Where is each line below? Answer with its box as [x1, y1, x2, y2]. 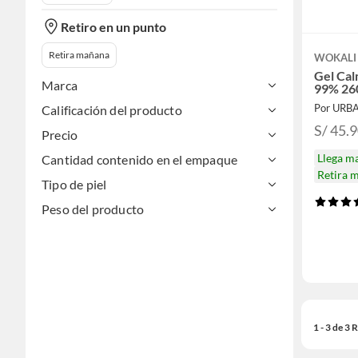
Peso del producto [42, 201, 145, 217]
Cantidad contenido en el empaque [42, 152, 238, 168]
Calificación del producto [42, 102, 182, 118]
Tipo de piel [42, 177, 107, 193]
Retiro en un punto [61, 18, 166, 34]
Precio [42, 127, 78, 143]
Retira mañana [49, 49, 109, 62]
